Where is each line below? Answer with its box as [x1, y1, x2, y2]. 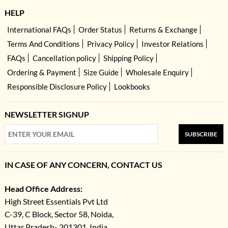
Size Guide [83, 68, 119, 77]
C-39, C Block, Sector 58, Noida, [4, 209, 113, 219]
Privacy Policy [87, 39, 134, 49]
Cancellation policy [32, 53, 96, 63]
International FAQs [7, 25, 71, 35]
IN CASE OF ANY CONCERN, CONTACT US [4, 160, 162, 170]
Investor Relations [141, 39, 204, 49]
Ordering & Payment [7, 68, 76, 77]
